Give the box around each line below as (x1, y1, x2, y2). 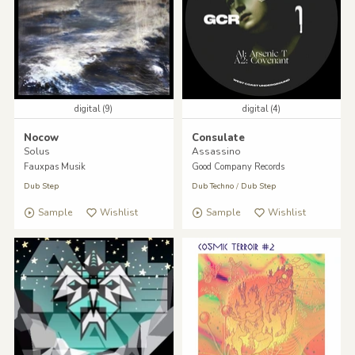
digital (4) (242, 102, 281, 115)
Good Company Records (191, 161, 284, 174)
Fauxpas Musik (23, 161, 86, 174)
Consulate (191, 130, 245, 145)
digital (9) (74, 102, 113, 115)
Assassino (191, 145, 241, 158)
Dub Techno (191, 181, 234, 193)
